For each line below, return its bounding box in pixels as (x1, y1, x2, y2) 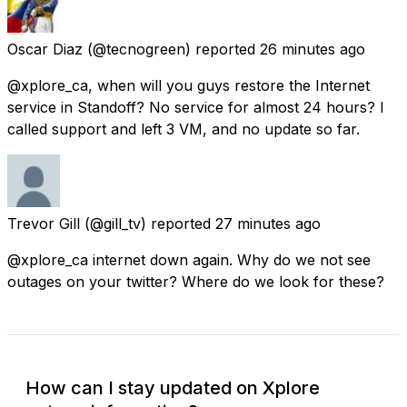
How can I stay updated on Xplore (25, 376, 320, 399)
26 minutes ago (260, 39, 365, 58)
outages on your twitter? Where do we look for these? (7, 272, 384, 291)
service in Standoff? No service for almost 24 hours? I (7, 97, 384, 116)
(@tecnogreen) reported (87, 39, 255, 58)
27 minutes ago (215, 213, 321, 233)
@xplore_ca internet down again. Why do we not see (7, 250, 371, 269)
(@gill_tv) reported (84, 213, 211, 233)
